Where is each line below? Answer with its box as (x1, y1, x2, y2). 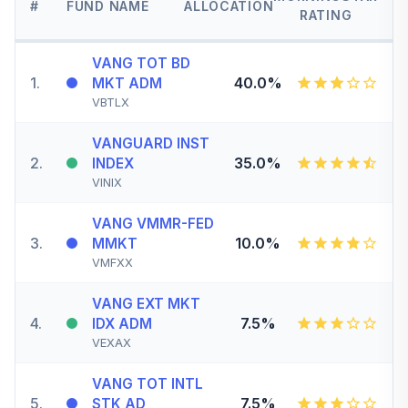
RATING (300, 7, 352, 23)
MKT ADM (92, 75, 162, 92)
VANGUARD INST (92, 135, 209, 152)
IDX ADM (92, 315, 152, 332)
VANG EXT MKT (92, 295, 200, 312)
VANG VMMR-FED (92, 215, 214, 232)
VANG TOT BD (92, 55, 190, 72)
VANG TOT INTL (92, 375, 203, 393)
